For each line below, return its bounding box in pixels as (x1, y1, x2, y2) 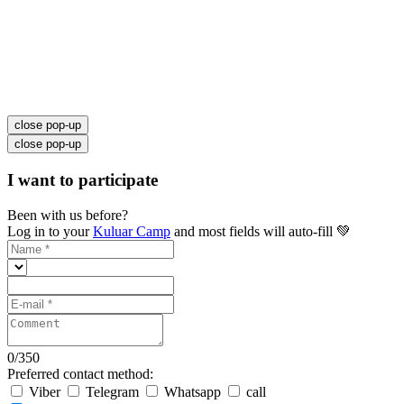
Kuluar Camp (93, 223, 170, 239)
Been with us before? (7, 207, 128, 223)
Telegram (86, 383, 142, 399)
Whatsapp (164, 383, 225, 399)
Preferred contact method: (7, 365, 153, 381)
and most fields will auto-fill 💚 (170, 223, 351, 239)
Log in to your (7, 223, 93, 239)
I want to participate (7, 170, 158, 189)
